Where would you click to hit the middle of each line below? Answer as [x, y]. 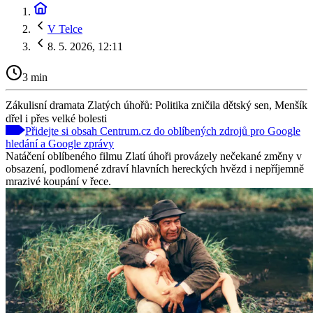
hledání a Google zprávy [60, 143]
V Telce [65, 29]
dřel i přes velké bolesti [56, 118]
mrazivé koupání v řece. [58, 181]
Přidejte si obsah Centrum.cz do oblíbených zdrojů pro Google [163, 131]
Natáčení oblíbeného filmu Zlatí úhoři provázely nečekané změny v [154, 156]
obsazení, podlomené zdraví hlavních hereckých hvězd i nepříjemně [155, 168]
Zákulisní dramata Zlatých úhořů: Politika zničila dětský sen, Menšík [156, 105]
